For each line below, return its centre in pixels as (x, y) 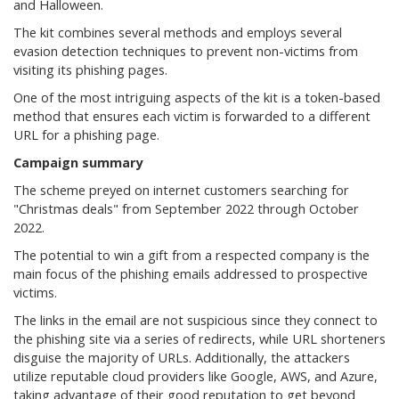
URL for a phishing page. (86, 135)
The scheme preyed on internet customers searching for (181, 190)
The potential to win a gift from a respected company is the (191, 255)
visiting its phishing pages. (90, 70)
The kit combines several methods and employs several (178, 33)
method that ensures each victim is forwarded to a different (192, 116)
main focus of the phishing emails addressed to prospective (191, 274)
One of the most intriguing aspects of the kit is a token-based (197, 98)
